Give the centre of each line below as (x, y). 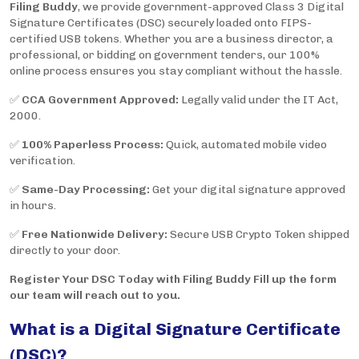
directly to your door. (65, 251)
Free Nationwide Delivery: (95, 235)
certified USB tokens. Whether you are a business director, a (171, 39)
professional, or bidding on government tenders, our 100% (165, 55)
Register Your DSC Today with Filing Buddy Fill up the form (173, 280)
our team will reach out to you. (95, 296)
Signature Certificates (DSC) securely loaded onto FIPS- (161, 23)
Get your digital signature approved (248, 190)
